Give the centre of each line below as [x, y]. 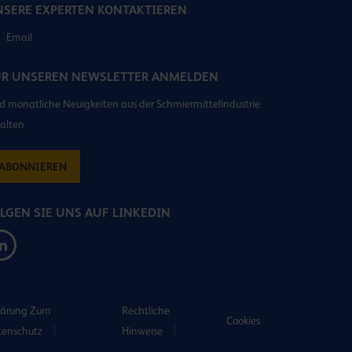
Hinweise [142, 330]
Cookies [243, 320]
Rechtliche [145, 310]
